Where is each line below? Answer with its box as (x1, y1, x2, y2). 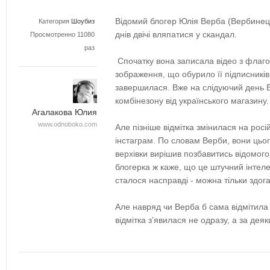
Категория (39, 17, 69, 25)
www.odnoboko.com (38, 121, 97, 128)
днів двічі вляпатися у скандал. (115, 30, 239, 39)
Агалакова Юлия (32, 108, 97, 117)
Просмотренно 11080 (30, 31, 95, 38)
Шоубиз (71, 17, 95, 25)
